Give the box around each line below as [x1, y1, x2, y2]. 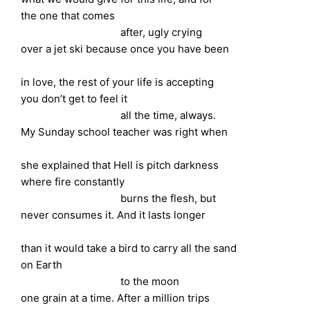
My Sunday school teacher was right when [21, 125, 228, 139]
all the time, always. [21, 109, 217, 122]
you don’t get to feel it [21, 92, 128, 106]
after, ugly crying [21, 26, 203, 39]
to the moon [21, 275, 180, 289]
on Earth [21, 258, 63, 272]
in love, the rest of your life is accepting [21, 75, 215, 89]
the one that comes [21, 9, 116, 23]
